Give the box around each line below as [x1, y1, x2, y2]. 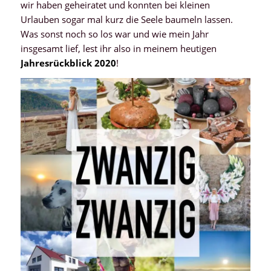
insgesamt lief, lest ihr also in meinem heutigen [20, 42, 217, 54]
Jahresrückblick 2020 [20, 56, 116, 69]
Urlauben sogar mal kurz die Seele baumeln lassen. [20, 13, 233, 25]
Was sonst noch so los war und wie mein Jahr [20, 27, 209, 40]
